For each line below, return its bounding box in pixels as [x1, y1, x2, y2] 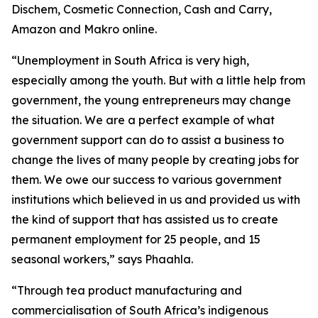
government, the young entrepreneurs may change [11, 93, 291, 107]
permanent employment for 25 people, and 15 [11, 232, 261, 246]
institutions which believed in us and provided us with [11, 192, 300, 207]
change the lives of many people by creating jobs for [11, 153, 299, 167]
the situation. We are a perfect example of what [11, 113, 275, 127]
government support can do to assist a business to [11, 133, 284, 147]
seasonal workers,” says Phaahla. [11, 252, 193, 266]
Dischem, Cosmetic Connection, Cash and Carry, [11, 2, 272, 16]
